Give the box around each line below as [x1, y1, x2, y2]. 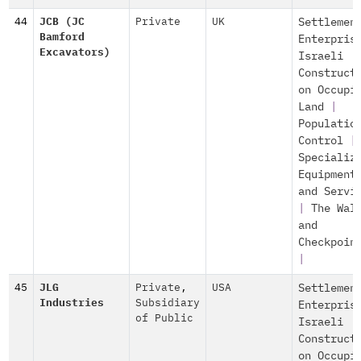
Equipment [297, 169, 356, 180]
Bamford [39, 32, 85, 43]
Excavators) [39, 48, 110, 58]
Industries [39, 298, 104, 309]
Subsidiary [135, 298, 200, 309]
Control [297, 135, 343, 147]
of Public [135, 313, 193, 324]
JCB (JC [39, 17, 85, 27]
